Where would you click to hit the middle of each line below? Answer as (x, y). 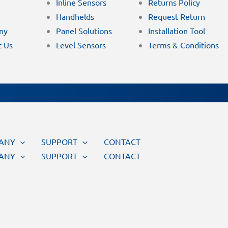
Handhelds (75, 17)
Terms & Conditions (183, 45)
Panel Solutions (84, 31)
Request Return (176, 17)
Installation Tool (176, 31)
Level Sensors (81, 45)
